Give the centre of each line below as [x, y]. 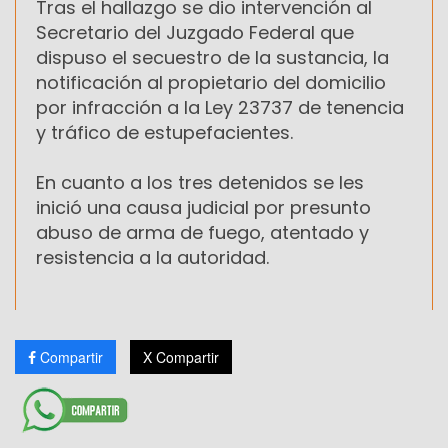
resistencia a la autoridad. [152, 257]
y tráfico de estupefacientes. [164, 132]
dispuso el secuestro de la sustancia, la [212, 57]
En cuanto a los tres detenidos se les [200, 182]
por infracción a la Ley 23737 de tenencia [220, 107]
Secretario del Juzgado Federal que [195, 32]
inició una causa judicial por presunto [203, 207]
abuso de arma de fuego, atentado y [202, 232]
